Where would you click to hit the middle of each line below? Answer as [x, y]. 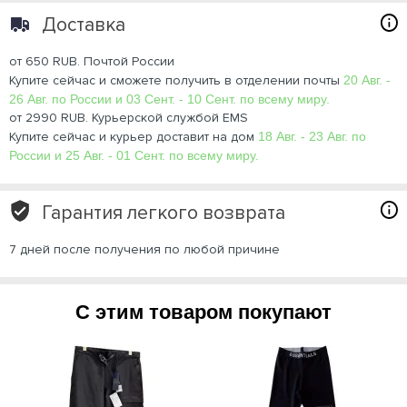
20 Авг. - [367, 79]
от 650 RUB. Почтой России [92, 61]
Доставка [84, 25]
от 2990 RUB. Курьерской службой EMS [129, 117]
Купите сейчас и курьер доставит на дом [134, 136]
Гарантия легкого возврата [164, 213]
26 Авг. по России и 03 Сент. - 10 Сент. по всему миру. [169, 99]
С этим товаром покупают [203, 312]
